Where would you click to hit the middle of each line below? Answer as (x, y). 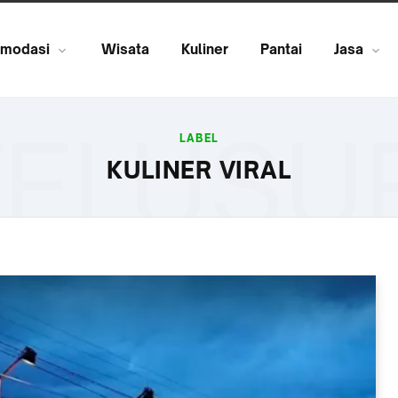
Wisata (125, 49)
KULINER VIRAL (199, 170)
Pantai (281, 49)
